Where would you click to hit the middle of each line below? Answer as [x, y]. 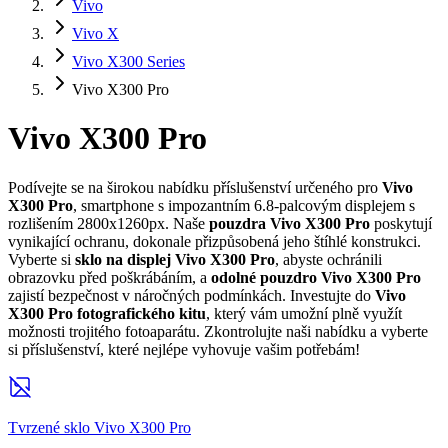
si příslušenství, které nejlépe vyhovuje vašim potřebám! [184, 349]
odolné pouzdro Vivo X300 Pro [316, 277]
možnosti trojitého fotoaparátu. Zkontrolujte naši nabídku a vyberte [218, 331]
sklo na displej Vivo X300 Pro [175, 259]
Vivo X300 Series [128, 61]
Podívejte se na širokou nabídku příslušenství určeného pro [195, 187]
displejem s [378, 205]
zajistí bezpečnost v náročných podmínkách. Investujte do [191, 295]
